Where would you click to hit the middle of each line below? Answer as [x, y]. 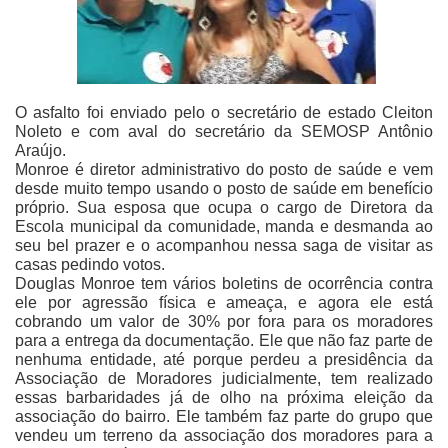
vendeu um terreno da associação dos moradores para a [224, 436]
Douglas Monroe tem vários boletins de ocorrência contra [224, 284]
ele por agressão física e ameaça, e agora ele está [224, 303]
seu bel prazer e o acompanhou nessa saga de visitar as [224, 246]
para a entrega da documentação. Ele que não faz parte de [224, 341]
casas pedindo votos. [90, 265]
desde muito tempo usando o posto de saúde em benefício [224, 189]
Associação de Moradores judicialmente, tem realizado [224, 379]
